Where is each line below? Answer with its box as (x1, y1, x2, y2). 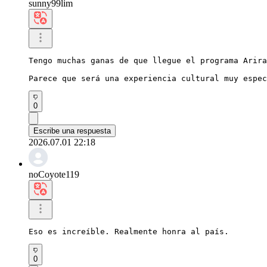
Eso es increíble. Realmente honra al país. (29, 226, 229, 236)
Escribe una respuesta (33, 126, 111, 135)
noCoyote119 (29, 169, 79, 179)
